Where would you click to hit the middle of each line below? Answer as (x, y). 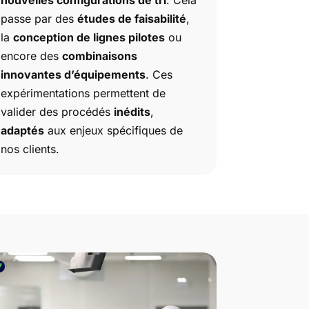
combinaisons (99, 56)
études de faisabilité (131, 18)
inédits (132, 111)
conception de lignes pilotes (89, 37)
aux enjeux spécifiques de (113, 130)
